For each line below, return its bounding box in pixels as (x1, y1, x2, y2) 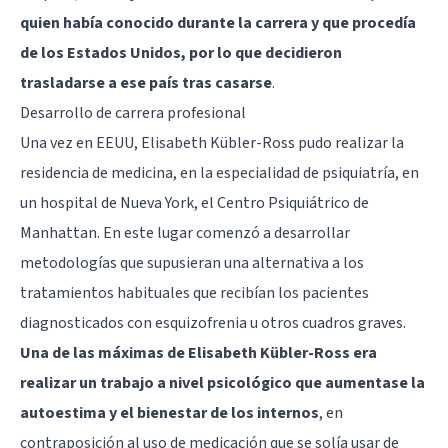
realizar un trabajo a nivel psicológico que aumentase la (20, 371, 425, 394)
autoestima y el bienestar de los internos (20, 401, 319, 424)
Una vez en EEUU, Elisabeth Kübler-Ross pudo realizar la (20, 131, 404, 154)
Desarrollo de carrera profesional (20, 101, 246, 124)
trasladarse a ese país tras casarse (20, 71, 272, 94)
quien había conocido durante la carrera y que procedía (20, 11, 416, 34)
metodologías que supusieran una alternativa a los (20, 251, 364, 274)
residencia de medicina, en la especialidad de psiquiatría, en (20, 161, 419, 184)
